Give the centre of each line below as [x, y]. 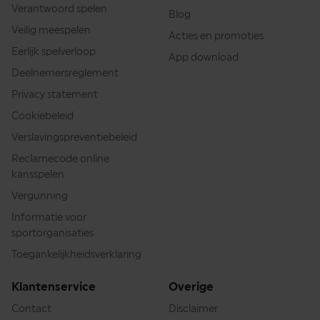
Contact [31, 308]
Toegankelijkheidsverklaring [76, 254]
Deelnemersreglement [65, 72]
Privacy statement [55, 94]
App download [204, 57]
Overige [191, 286]
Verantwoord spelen [59, 8]
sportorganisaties [52, 232]
